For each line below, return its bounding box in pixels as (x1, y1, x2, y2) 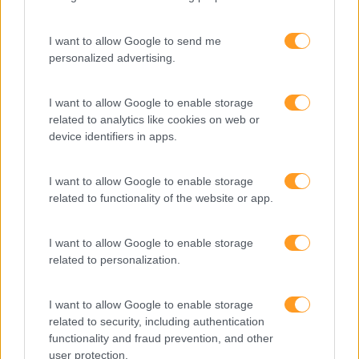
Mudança (32, 171, 87, 188)
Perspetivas (32, 200, 102, 216)
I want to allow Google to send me (49, 34, 221, 47)
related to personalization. (49, 253, 180, 266)
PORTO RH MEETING (32, 258, 152, 274)
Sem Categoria (32, 316, 120, 332)
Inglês (32, 56, 67, 72)
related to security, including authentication (49, 315, 264, 328)
